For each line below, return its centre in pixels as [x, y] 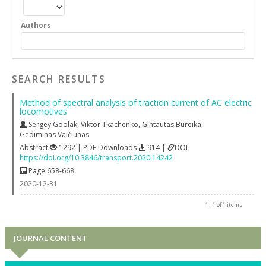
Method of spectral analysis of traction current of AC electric [136, 102]
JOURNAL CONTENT [50, 238]
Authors [36, 25]
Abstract [35, 147]
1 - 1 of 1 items [224, 204]
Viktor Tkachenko [110, 124]
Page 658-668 [50, 170]
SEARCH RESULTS [59, 79]
